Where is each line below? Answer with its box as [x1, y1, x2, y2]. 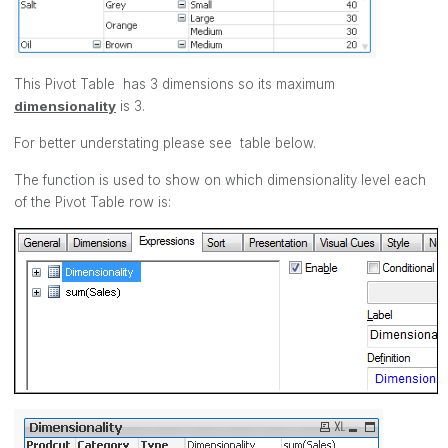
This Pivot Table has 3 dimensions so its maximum [14, 75, 335, 92]
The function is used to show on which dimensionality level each [14, 171, 426, 188]
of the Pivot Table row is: [14, 193, 171, 210]
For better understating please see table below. [14, 134, 316, 151]
